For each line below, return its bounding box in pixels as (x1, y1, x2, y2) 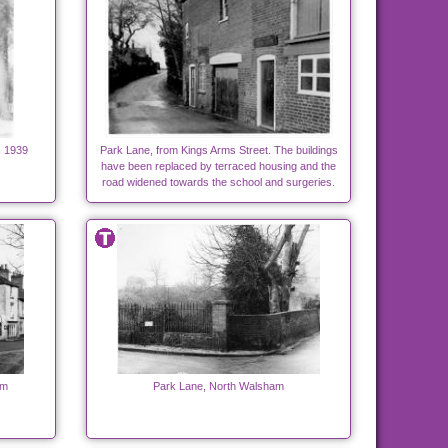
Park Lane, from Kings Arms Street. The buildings (99, 144, 338, 157)
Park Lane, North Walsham (153, 380, 284, 393)
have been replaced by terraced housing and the (101, 160, 336, 173)
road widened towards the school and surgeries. (102, 176, 335, 189)
